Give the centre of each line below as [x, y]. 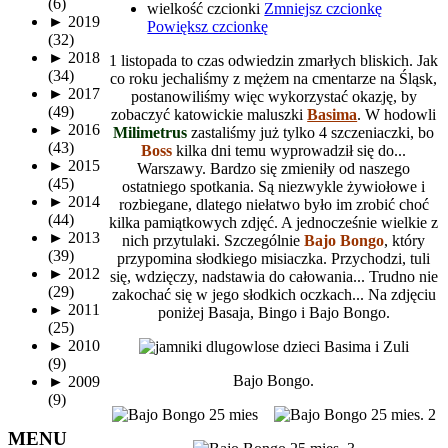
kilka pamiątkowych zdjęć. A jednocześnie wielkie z [274, 222]
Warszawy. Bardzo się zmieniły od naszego [274, 168]
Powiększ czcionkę [208, 26]
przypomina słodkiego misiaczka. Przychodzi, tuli [274, 258]
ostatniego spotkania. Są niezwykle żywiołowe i [274, 186]
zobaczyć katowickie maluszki [209, 114]
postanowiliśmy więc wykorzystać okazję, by [273, 96]
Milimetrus [150, 132]
